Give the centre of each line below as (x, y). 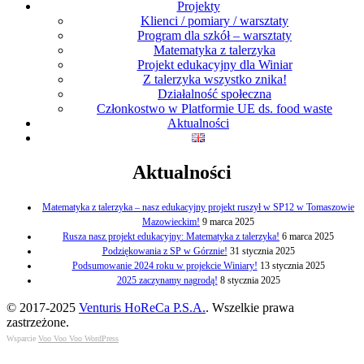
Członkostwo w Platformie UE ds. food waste (214, 108)
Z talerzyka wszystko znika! (214, 79)
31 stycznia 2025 (262, 251)
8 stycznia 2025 (250, 280)
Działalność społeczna (214, 93)
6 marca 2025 (308, 236)
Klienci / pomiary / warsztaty (214, 20)
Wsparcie (22, 338)
